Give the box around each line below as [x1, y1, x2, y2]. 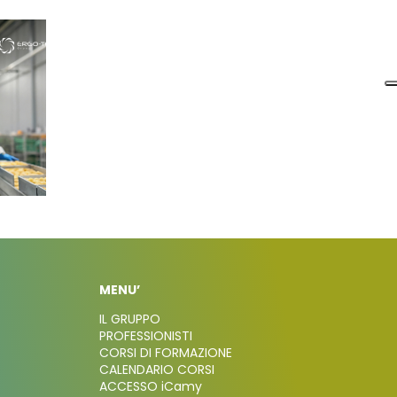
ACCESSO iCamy [98, 377, 202, 395]
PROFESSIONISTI [98, 326, 192, 345]
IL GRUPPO [98, 309, 160, 328]
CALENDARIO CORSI [98, 360, 214, 378]
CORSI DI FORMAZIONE [98, 343, 232, 362]
